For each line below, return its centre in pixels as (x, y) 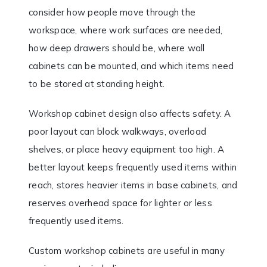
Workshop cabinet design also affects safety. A (130, 113)
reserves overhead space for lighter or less (120, 203)
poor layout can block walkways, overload (117, 131)
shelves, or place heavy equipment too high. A (127, 149)
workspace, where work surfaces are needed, (126, 30)
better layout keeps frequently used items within (133, 167)
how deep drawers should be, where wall (117, 48)
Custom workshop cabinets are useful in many (127, 250)
